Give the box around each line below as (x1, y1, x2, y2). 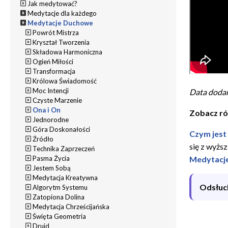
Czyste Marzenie (33, 96, 82, 104)
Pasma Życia (33, 154, 70, 162)
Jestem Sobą (33, 163, 71, 172)
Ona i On (33, 105, 61, 114)
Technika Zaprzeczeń (33, 144, 95, 153)
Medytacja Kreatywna (33, 173, 98, 182)
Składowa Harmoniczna (33, 47, 103, 56)
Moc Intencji (33, 86, 69, 95)
